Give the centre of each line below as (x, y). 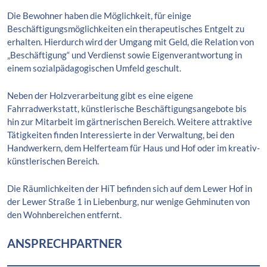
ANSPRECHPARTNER (65, 243)
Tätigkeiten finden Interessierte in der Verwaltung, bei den (121, 134)
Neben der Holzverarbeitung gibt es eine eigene (100, 95)
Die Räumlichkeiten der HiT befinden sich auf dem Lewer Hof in (130, 188)
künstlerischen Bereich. (53, 161)
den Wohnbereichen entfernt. (64, 214)
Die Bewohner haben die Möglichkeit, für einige (99, 15)
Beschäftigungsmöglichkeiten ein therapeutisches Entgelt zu (126, 28)
